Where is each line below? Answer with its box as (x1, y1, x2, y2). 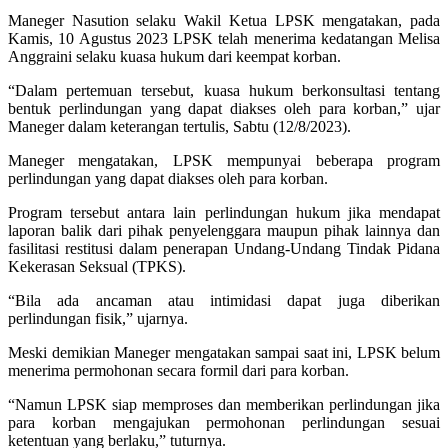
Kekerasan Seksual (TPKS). (8, 257, 186, 275)
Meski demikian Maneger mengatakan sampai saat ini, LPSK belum (8, 343, 440, 361)
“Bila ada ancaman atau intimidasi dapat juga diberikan (8, 291, 440, 309)
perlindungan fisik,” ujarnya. (8, 309, 188, 327)
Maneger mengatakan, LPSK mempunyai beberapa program (8, 151, 440, 169)
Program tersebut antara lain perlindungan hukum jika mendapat (8, 203, 440, 221)
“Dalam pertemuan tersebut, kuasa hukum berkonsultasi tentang (8, 81, 440, 99)
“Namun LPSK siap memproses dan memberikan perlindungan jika (8, 395, 440, 413)
